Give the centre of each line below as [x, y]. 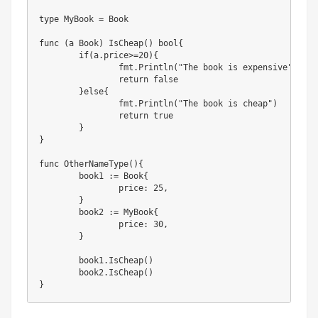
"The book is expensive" [235, 68]
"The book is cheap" [225, 104]
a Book [84, 44]
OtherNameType [96, 164]
